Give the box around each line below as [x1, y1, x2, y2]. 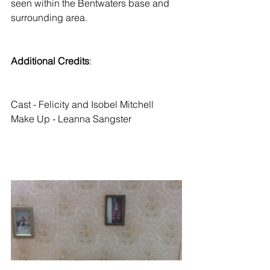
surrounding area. [11, 11, 90, 24]
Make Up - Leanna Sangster [11, 113, 131, 125]
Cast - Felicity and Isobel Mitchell [11, 98, 154, 110]
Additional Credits [11, 55, 89, 67]
